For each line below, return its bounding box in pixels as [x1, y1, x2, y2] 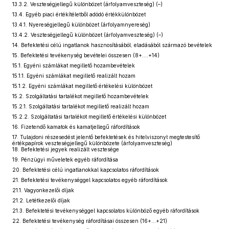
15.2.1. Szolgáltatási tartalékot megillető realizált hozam [12, 103, 149, 109]
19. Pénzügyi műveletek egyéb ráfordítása [12, 156, 118, 163]
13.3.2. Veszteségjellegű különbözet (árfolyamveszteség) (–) [12, 1, 163, 7]
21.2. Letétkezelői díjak [12, 197, 70, 203]
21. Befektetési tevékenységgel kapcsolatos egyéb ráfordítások [12, 177, 168, 183]
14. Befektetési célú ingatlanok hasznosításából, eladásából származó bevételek [12, 42, 212, 48]
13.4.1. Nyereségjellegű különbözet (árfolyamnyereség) [12, 21, 150, 28]
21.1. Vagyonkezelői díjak [12, 187, 74, 193]
